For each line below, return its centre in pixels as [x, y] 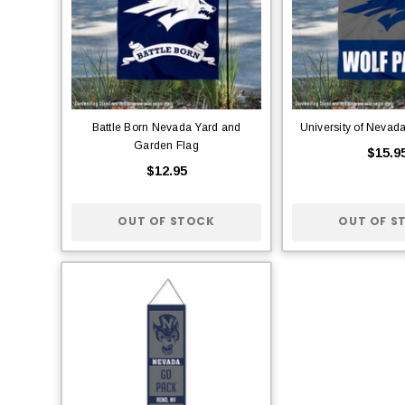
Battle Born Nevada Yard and [166, 127]
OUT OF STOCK [166, 221]
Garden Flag [166, 145]
